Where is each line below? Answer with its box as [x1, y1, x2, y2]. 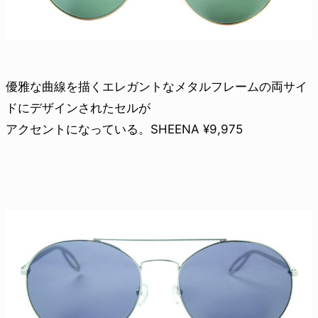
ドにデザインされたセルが [6, 101, 150, 115]
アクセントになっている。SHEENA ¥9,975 [6, 122, 243, 136]
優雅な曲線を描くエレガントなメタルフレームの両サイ [6, 79, 307, 94]
